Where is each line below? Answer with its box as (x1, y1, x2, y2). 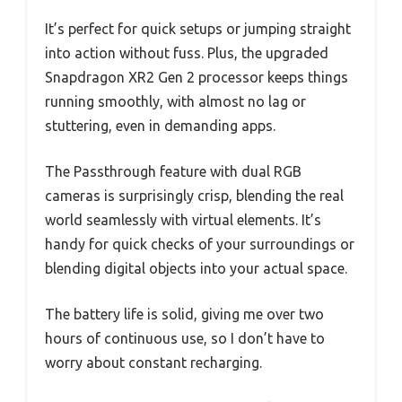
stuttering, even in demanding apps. (45, 118, 275, 135)
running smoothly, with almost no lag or (45, 93, 306, 110)
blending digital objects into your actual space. (45, 260, 347, 277)
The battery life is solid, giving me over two (45, 306, 324, 323)
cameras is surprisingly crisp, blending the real (45, 188, 344, 205)
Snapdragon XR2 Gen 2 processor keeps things (45, 69, 348, 86)
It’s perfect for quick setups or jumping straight (45, 21, 351, 38)
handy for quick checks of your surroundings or (45, 236, 354, 253)
